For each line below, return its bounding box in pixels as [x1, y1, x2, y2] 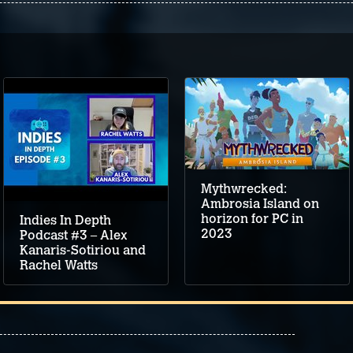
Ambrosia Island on [201, 196, 319, 212]
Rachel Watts [20, 258, 98, 273]
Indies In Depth [20, 213, 111, 229]
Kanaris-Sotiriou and [20, 243, 146, 258]
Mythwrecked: [201, 181, 287, 197]
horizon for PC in [201, 211, 303, 227]
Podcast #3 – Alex [20, 228, 128, 243]
